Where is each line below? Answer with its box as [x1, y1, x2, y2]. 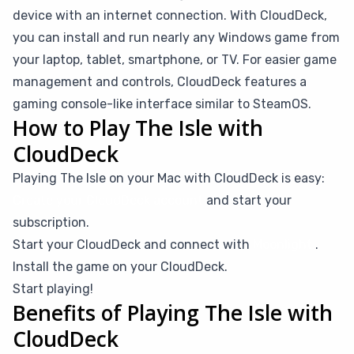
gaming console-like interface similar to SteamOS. [13, 96, 311, 111]
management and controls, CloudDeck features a [13, 74, 307, 89]
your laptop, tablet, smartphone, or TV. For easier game [13, 52, 337, 67]
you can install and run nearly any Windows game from [13, 30, 340, 45]
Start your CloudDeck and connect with [13, 237, 253, 252]
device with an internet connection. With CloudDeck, [13, 8, 327, 23]
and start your [203, 193, 292, 208]
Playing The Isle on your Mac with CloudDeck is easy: [13, 171, 325, 186]
